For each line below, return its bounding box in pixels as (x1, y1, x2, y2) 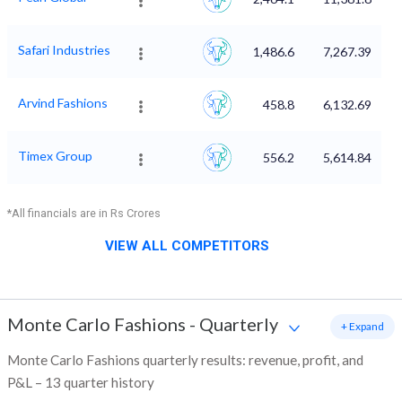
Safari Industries (18, 42, 110, 58)
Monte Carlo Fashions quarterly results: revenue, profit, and (7, 352, 363, 369)
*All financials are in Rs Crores (7, 206, 161, 221)
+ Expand (341, 319, 384, 334)
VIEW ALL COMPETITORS (105, 238, 269, 255)
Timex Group (18, 148, 92, 164)
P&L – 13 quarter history (7, 374, 154, 391)
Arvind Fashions (18, 95, 108, 111)
